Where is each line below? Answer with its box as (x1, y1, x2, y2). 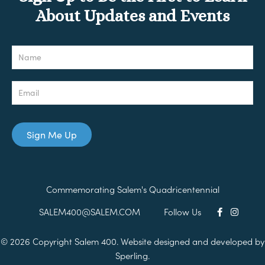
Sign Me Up (27, 128, 77, 141)
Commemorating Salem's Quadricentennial (46, 183, 219, 196)
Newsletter (11, 42, 42, 52)
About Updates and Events (35, 7, 230, 26)
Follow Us (163, 205, 201, 218)
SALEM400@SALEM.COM (38, 205, 140, 218)
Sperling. (115, 249, 150, 262)
